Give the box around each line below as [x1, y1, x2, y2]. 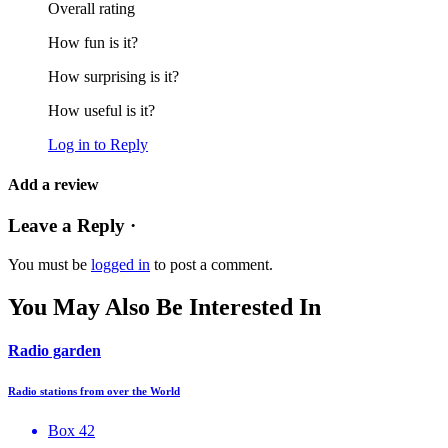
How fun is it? [48, 34, 138, 52]
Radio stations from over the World [8, 384, 180, 397]
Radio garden [8, 341, 101, 359]
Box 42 [48, 421, 95, 439]
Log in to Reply [48, 136, 148, 154]
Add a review [8, 175, 99, 193]
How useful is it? [48, 102, 155, 120]
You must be [8, 255, 91, 273]
